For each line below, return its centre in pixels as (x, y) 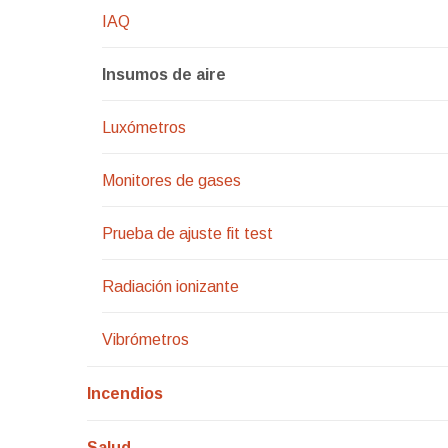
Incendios (125, 394)
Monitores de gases (171, 181)
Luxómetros (144, 128)
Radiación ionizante (170, 287)
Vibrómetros (145, 340)
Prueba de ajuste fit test (187, 234)
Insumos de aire (164, 75)
